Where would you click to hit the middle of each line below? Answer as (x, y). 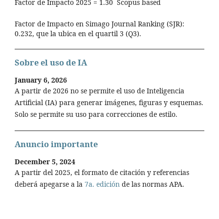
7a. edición (102, 184)
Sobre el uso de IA (51, 62)
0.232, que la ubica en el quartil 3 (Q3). (78, 34)
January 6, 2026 (41, 80)
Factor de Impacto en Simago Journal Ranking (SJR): (99, 24)
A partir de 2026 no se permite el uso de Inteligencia (99, 91)
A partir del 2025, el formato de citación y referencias (102, 172)
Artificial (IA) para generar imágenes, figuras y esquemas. (109, 103)
